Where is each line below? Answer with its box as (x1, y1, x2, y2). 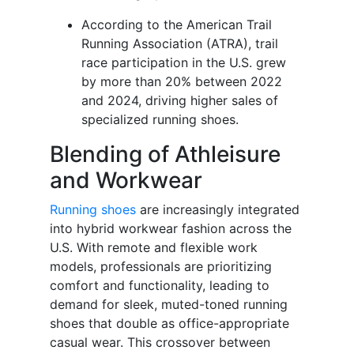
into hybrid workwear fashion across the (50, 220, 292, 237)
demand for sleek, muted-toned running (50, 296, 288, 313)
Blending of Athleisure (50, 141, 281, 168)
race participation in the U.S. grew (81, 55, 286, 71)
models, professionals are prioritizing (50, 258, 272, 275)
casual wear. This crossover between (50, 334, 270, 351)
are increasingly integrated (136, 201, 299, 218)
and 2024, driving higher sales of (81, 92, 278, 109)
